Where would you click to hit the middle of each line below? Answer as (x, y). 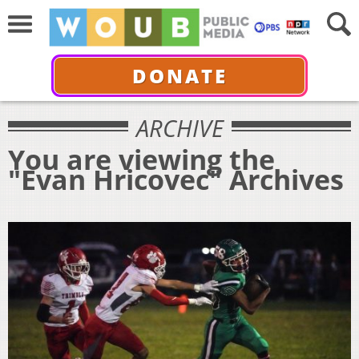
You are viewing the (141, 159)
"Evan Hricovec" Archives (176, 179)
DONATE (179, 75)
